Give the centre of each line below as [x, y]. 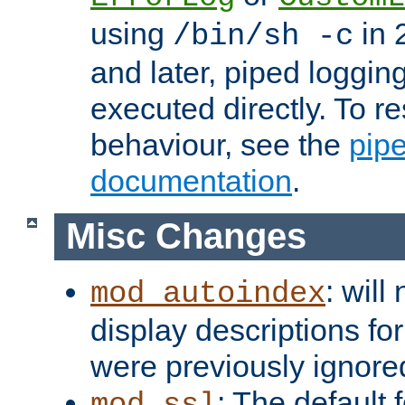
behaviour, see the [220, 145]
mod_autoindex [208, 293]
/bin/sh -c [263, 37]
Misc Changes [186, 236]
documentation [191, 181]
